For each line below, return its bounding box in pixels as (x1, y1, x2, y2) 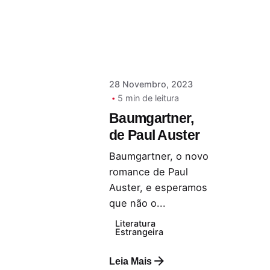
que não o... (108, 197, 166, 210)
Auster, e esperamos (108, 181, 207, 194)
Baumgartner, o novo (108, 150, 209, 163)
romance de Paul (108, 166, 188, 178)
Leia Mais (108, 255, 152, 266)
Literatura (115, 218, 156, 228)
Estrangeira (115, 226, 164, 237)
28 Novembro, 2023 (108, 79, 193, 90)
